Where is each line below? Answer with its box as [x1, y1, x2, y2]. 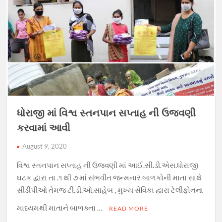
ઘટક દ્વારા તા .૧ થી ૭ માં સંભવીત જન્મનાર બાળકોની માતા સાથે [17, 173, 203, 182]
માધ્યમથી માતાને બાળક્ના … [17, 203, 105, 213]
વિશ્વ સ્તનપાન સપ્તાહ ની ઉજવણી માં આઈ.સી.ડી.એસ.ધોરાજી [17, 161, 199, 170]
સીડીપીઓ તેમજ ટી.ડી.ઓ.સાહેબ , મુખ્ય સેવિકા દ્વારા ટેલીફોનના [17, 185, 204, 195]
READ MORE [109, 205, 149, 213]
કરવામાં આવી [17, 122, 71, 134]
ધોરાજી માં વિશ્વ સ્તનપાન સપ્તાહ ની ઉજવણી [17, 107, 196, 119]
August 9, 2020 [22, 142, 67, 151]
